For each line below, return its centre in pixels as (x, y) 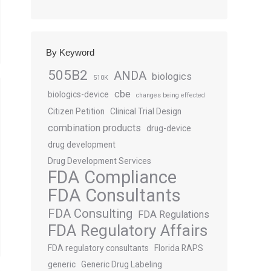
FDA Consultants (114, 195)
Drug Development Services (100, 161)
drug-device (169, 128)
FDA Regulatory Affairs (128, 230)
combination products (94, 128)
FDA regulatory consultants (98, 248)
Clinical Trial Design (146, 111)
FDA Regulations (174, 214)
